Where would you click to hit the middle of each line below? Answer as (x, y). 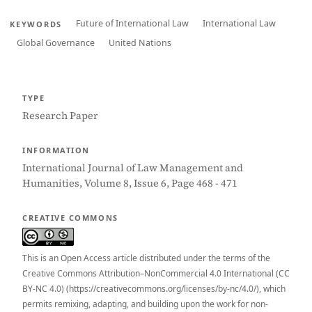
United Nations (140, 43)
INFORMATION (56, 150)
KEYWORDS (36, 24)
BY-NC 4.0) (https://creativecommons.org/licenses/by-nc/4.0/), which (154, 289)
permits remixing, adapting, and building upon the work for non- (145, 304)
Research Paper (60, 116)
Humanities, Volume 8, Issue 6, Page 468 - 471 (130, 183)
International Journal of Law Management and (133, 168)
